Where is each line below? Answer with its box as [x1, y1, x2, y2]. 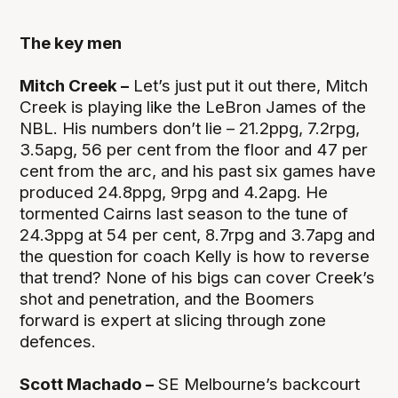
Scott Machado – [20, 373, 155, 394]
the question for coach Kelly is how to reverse [20, 245, 370, 267]
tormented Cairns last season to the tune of [20, 203, 349, 224]
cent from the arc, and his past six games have [20, 160, 377, 181]
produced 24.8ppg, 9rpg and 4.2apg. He [20, 181, 329, 203]
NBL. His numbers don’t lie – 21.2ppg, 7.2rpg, [20, 117, 361, 139]
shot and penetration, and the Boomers [20, 288, 315, 309]
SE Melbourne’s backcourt [154, 373, 361, 394]
